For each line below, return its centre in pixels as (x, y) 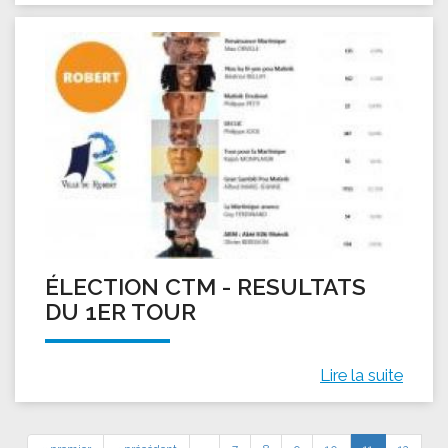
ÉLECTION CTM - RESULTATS (205, 287)
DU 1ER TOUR (120, 312)
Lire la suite (361, 375)
